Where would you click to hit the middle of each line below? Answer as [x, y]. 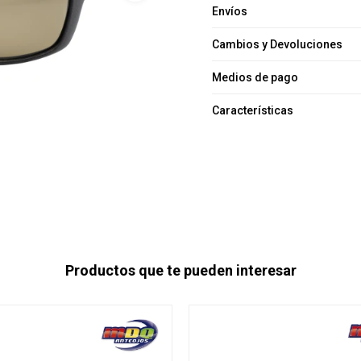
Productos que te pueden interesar [180, 270]
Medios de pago [255, 77]
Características [253, 110]
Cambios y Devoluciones [278, 44]
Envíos [230, 11]
